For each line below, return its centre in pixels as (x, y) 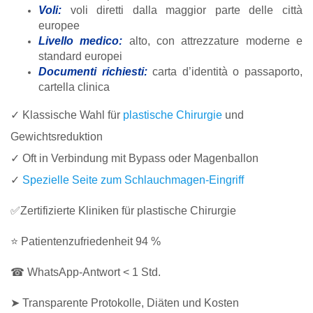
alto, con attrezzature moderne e (216, 41)
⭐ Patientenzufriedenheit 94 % (86, 241)
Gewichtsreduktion (57, 136)
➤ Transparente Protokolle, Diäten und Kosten (125, 303)
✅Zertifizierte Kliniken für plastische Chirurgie (123, 210)
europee (59, 26)
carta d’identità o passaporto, (228, 72)
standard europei (80, 57)
